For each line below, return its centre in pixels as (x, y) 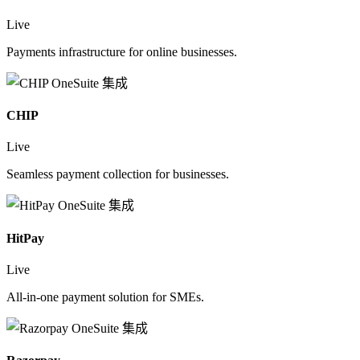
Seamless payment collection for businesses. (118, 174)
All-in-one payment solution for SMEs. (105, 297)
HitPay (25, 238)
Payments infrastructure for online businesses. (122, 51)
